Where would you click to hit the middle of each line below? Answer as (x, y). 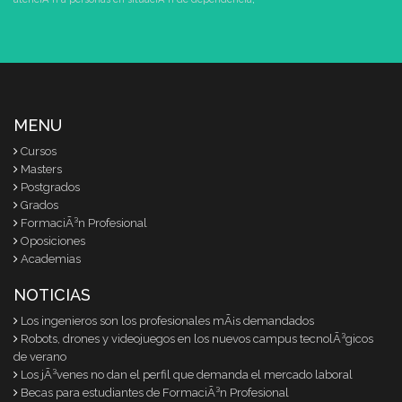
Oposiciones (53, 240)
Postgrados (50, 187)
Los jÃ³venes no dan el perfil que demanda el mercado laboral (187, 374)
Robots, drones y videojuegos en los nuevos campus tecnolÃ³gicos (197, 338)
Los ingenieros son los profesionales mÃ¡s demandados (167, 320)
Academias (51, 258)
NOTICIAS (52, 294)
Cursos (39, 151)
